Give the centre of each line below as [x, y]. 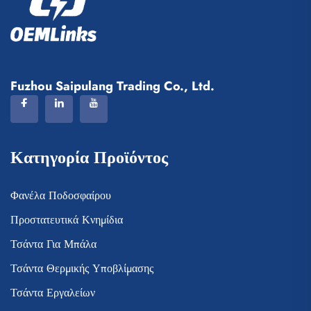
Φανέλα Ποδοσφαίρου [61, 195]
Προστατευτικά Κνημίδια [67, 219]
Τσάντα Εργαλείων [53, 292]
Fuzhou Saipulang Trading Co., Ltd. [112, 86]
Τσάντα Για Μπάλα [53, 244]
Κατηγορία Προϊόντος [89, 157]
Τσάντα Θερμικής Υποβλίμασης [82, 268]
